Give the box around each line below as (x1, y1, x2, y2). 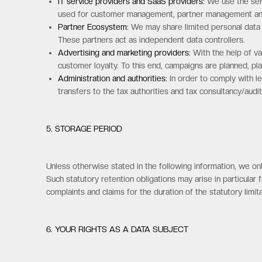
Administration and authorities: (58, 74, 168, 83)
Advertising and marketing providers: (58, 48, 191, 57)
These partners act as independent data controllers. (58, 35, 246, 44)
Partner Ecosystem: (58, 22, 132, 32)
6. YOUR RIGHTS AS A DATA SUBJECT (46, 225, 191, 234)
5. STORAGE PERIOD (46, 124, 123, 133)
